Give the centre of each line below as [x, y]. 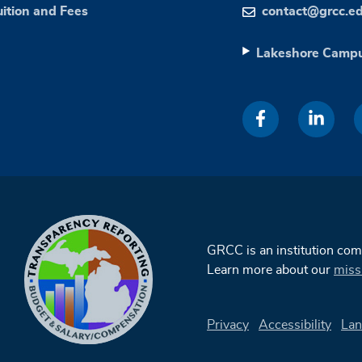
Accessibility [295, 324]
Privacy [228, 324]
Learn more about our [270, 269]
